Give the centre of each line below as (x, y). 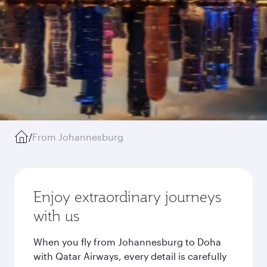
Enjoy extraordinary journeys (127, 197)
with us (56, 216)
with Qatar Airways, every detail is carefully (130, 256)
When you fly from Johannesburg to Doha (127, 242)
